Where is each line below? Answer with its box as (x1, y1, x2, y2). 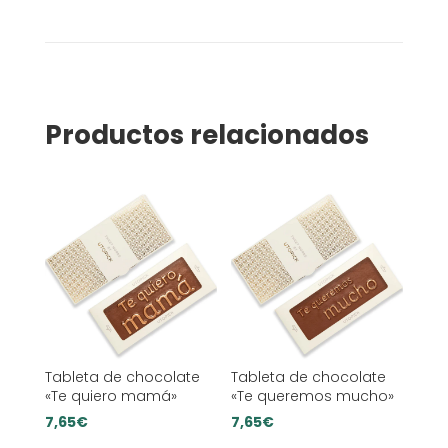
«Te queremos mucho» (231, 385, 395, 406)
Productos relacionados (44, 116, 369, 153)
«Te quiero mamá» (44, 385, 177, 406)
